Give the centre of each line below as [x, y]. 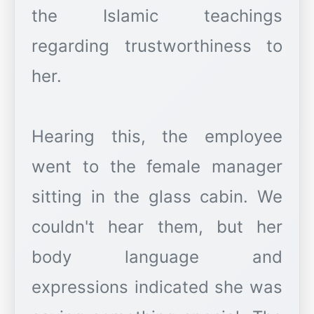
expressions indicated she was [157, 287]
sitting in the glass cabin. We [157, 197]
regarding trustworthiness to [157, 46]
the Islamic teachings [157, 16]
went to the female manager [157, 167]
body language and [157, 257]
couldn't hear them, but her [157, 227]
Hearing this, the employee [157, 137]
